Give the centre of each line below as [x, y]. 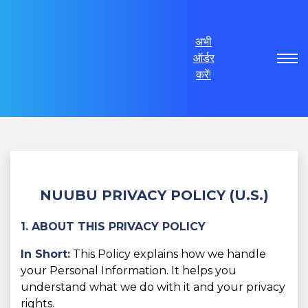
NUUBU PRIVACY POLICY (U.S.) [154, 195]
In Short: [45, 254]
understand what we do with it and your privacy [153, 287]
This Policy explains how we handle [168, 254]
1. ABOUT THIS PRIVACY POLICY [113, 227]
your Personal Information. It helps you [129, 271]
